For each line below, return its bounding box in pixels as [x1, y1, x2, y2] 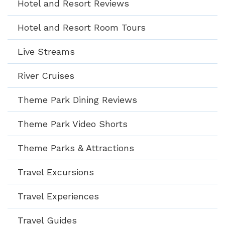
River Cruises [18, 70, 74, 81]
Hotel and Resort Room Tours [18, 22, 146, 33]
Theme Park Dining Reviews [18, 94, 137, 105]
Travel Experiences [18, 190, 99, 201]
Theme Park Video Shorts [18, 118, 128, 129]
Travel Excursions [18, 166, 94, 177]
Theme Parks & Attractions [18, 142, 134, 153]
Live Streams [18, 46, 75, 57]
